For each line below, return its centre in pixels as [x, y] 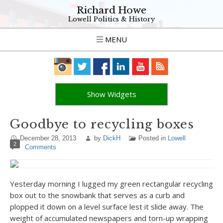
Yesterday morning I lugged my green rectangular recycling [111, 184]
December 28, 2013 [48, 138]
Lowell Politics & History [111, 19]
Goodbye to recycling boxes [102, 124]
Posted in [153, 138]
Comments [41, 147]
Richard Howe [111, 10]
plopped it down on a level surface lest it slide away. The [107, 207]
